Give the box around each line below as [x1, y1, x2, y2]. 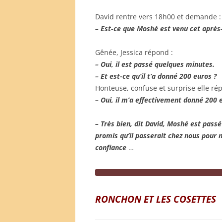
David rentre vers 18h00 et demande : [95, 11, 221, 21]
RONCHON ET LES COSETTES [95, 192, 216, 205]
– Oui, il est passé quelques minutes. [95, 59, 215, 69]
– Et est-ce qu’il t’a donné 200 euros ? [95, 71, 217, 81]
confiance [95, 142, 126, 152]
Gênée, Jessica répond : [95, 47, 173, 57]
